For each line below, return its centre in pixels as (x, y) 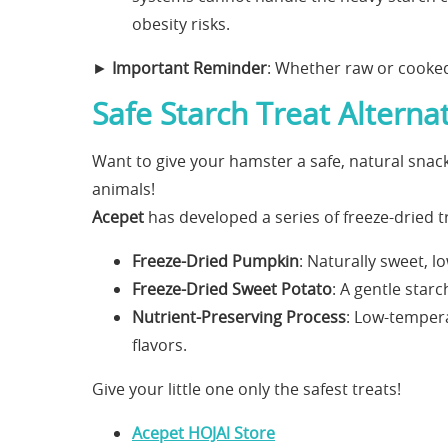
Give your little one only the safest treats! (246, 389)
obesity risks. (181, 24)
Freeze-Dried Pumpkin (215, 261)
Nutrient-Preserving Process (239, 317)
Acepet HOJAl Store (203, 433)
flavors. (159, 345)
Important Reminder (189, 68)
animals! (123, 189)
